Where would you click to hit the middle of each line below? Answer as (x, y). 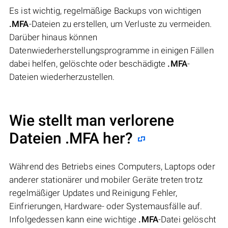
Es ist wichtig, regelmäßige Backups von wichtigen (105, 10)
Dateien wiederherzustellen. (62, 77)
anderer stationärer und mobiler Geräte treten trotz (106, 179)
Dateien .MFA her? (71, 138)
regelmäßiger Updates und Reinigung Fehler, (93, 193)
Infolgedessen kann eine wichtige (74, 219)
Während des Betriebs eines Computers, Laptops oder (112, 166)
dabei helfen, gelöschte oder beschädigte (89, 63)
